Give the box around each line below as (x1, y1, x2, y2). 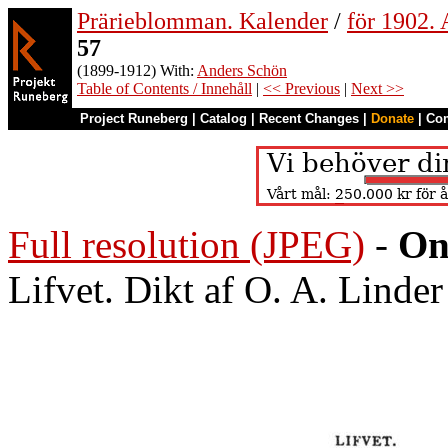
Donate (371, 111, 414, 126)
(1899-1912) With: (77, 62, 197, 79)
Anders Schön (197, 62, 287, 79)
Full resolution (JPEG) (8, 223, 365, 266)
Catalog (200, 111, 247, 126)
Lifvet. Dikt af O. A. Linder (8, 268, 443, 311)
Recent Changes (259, 111, 359, 126)
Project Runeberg (80, 111, 188, 126)
